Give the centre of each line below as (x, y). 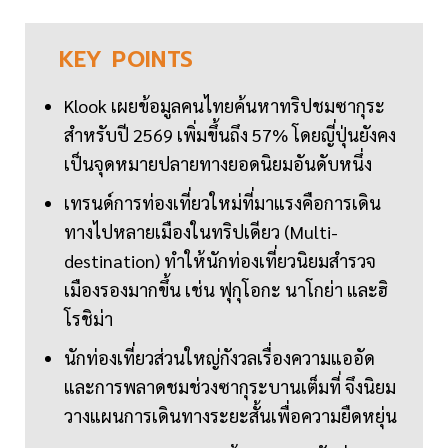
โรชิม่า (88, 319)
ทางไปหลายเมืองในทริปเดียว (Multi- (201, 232)
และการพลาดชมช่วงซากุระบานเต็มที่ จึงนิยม (230, 387)
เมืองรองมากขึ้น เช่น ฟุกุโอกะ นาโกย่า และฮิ (226, 290)
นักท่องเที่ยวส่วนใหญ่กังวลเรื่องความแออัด (219, 358)
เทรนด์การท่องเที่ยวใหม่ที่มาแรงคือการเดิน (222, 203)
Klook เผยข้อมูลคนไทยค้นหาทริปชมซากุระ (224, 106)
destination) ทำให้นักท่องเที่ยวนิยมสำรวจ (220, 261)
